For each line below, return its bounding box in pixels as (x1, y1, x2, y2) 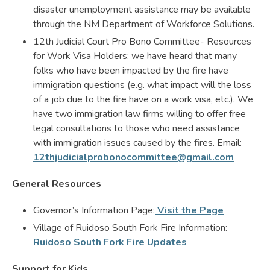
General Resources (12, 177, 101, 190)
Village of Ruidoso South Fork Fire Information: (33, 221, 227, 234)
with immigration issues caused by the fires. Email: (33, 136, 242, 149)
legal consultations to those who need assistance (33, 121, 240, 135)
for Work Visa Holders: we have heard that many (33, 49, 237, 63)
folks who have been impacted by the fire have (33, 63, 228, 77)
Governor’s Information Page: (33, 203, 155, 217)
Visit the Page (157, 203, 224, 217)
